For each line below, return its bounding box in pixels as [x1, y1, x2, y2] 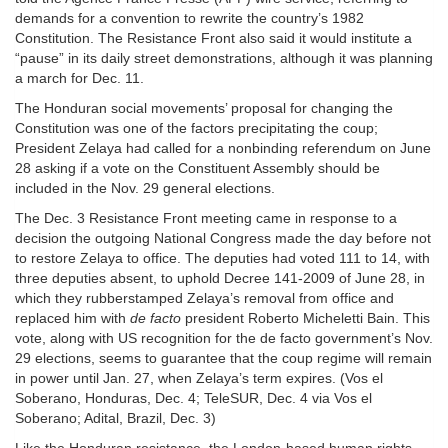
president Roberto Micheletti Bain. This [181, 310, 430, 327]
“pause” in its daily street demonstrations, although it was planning [15, 50, 433, 67]
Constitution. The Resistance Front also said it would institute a [15, 30, 412, 47]
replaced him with [15, 310, 130, 327]
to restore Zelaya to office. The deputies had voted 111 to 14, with [15, 250, 430, 267]
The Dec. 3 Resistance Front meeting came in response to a [15, 210, 397, 227]
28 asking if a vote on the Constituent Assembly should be [15, 160, 380, 177]
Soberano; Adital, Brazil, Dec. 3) [15, 410, 216, 427]
